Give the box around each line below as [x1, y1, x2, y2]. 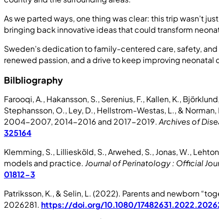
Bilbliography [4, 74, 63, 86]
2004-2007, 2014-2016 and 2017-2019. [4, 116, 159, 127]
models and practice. [4, 158, 85, 169]
